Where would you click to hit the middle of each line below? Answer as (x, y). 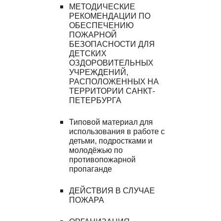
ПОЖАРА (87, 200)
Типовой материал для (111, 122)
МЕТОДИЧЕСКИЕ (102, 6)
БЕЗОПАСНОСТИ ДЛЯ (112, 44)
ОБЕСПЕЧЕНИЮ (102, 25)
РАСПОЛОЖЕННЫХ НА (114, 81)
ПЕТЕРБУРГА (95, 100)
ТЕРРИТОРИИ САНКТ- (112, 91)
